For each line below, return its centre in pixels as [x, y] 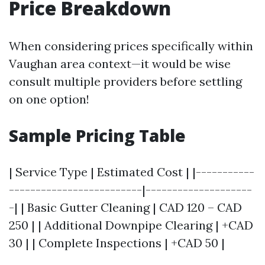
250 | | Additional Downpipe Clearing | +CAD [131, 225]
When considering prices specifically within [131, 46]
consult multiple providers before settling [125, 81]
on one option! [49, 99]
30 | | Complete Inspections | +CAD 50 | [117, 243]
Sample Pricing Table [97, 135]
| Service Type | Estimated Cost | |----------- [132, 172]
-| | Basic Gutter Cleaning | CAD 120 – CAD [125, 207]
